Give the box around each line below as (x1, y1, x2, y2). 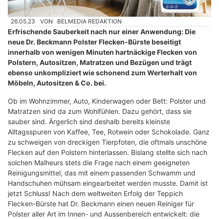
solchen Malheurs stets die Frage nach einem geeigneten (8, 158, 190, 167)
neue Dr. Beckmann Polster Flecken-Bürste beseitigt (8, 38, 181, 46)
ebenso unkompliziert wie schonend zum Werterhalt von (8, 68, 197, 77)
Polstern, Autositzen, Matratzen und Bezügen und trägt (8, 58, 192, 67)
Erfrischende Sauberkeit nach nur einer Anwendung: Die (8, 27, 196, 36)
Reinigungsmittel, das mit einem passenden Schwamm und (8, 169, 196, 177)
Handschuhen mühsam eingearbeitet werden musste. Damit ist (8, 179, 208, 188)
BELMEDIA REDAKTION (57, 17, 122, 25)
